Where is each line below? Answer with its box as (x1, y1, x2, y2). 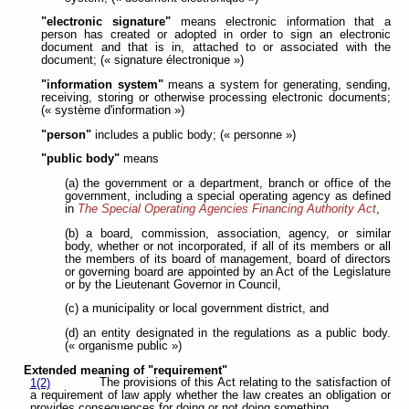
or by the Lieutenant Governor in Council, (64, 278, 281, 291)
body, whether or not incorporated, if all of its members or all (64, 239, 391, 253)
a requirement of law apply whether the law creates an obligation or (29, 388, 391, 402)
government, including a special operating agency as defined (64, 190, 391, 204)
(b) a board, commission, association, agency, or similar (64, 226, 391, 240)
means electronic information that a (170, 16, 392, 29)
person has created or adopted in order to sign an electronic (41, 28, 391, 42)
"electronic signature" (41, 16, 171, 29)
